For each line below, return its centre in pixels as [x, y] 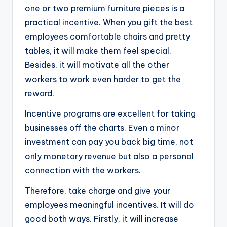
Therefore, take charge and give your [98, 191]
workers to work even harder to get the [103, 79]
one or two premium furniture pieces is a [105, 8]
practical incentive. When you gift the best [109, 23]
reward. [40, 93]
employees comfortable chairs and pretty [107, 37]
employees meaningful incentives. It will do [109, 205]
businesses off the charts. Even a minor [102, 128]
